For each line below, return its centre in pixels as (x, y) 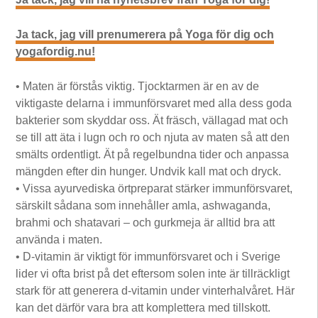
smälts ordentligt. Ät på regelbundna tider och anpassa (153, 154)
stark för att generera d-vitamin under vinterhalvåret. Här (155, 290)
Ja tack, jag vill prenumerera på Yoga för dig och (145, 34)
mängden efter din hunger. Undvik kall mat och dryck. (149, 171)
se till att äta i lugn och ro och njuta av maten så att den (153, 137)
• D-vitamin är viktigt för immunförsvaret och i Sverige (148, 256)
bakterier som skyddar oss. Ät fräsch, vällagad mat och (152, 120)
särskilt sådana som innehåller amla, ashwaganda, (143, 205)
